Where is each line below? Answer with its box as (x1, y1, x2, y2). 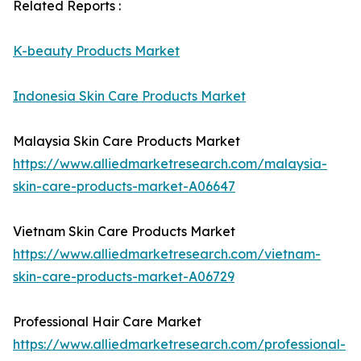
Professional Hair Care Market (13, 313, 201, 330)
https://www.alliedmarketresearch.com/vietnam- (13, 246, 321, 263)
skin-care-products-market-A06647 (13, 178, 235, 195)
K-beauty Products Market (13, 43, 180, 60)
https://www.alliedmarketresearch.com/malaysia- (13, 156, 327, 172)
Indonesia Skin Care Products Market (13, 88, 246, 105)
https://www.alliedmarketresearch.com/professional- (13, 336, 346, 353)
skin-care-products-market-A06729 (13, 268, 234, 285)
